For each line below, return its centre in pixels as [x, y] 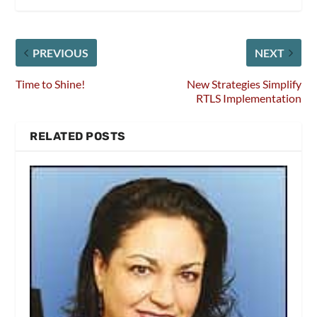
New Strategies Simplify [244, 83]
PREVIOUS [61, 52]
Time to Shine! [51, 83]
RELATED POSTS [78, 136]
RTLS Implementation [248, 98]
